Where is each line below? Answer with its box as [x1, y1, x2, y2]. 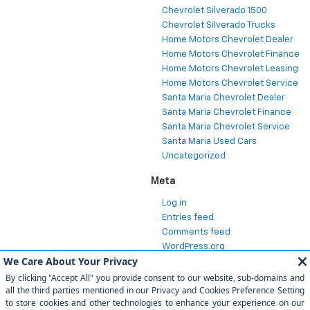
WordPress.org [162, 241, 225, 251]
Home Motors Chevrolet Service [162, 78, 298, 88]
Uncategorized [162, 151, 226, 161]
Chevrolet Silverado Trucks [162, 20, 275, 30]
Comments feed [162, 227, 230, 237]
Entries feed [162, 212, 214, 222]
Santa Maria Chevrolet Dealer [162, 93, 285, 102]
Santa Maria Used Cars [162, 136, 257, 146]
